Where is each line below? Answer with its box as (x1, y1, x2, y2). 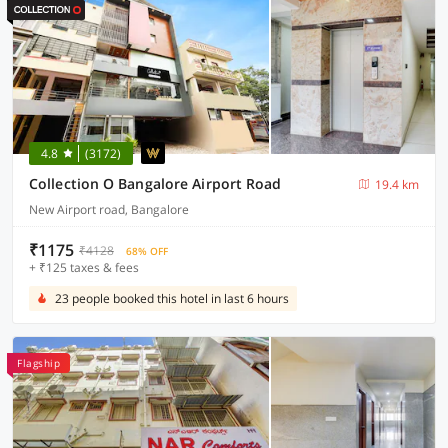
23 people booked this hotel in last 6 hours (55, 290, 289, 307)
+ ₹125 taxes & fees (29, 259, 139, 276)
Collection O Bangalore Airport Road (29, 174, 282, 193)
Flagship (17, 356, 60, 370)
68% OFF (126, 244, 168, 258)
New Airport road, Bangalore (29, 201, 189, 218)
